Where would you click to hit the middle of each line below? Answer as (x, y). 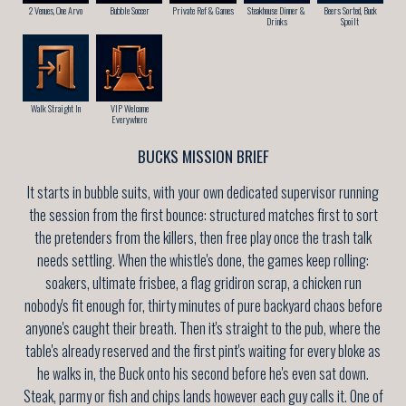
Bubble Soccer (129, 11)
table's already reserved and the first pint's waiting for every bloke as (203, 351)
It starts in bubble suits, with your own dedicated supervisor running (203, 193)
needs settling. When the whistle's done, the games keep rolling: (203, 261)
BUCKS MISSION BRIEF (203, 155)
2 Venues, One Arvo (56, 11)
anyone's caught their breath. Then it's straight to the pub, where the (203, 329)
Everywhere (130, 119)
